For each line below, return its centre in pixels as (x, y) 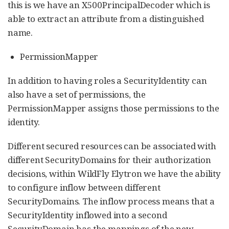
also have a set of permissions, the (77, 94)
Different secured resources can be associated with (112, 146)
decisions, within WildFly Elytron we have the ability (114, 174)
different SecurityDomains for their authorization (109, 160)
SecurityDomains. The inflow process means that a (111, 201)
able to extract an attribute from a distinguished (106, 19)
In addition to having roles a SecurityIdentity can (107, 81)
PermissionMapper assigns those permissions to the (113, 108)
